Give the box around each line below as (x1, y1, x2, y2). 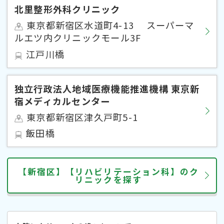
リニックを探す (75, 173, 142, 185)
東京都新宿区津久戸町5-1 (26, 110, 138, 123)
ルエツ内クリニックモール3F (14, 31, 141, 44)
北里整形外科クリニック (14, 2, 120, 16)
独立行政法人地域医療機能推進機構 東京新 (14, 81, 200, 95)
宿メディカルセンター (14, 94, 110, 107)
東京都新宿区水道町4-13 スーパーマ (26, 18, 194, 32)
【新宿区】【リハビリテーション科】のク (18, 165, 199, 177)
